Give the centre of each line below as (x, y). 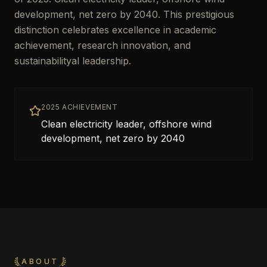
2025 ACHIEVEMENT (80, 107)
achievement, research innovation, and (103, 45)
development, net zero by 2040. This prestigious (124, 14)
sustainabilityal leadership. (73, 61)
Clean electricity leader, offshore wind (126, 124)
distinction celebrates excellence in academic (115, 30)
